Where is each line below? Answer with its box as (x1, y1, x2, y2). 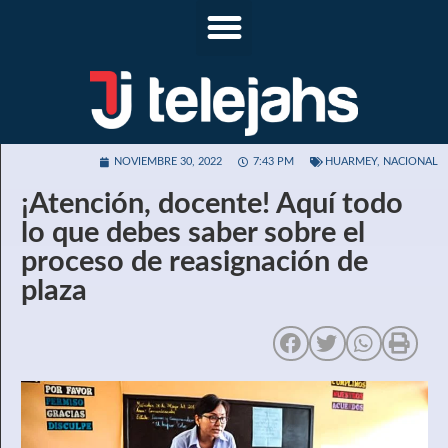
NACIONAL (383, 155, 438, 167)
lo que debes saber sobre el (21, 218, 365, 248)
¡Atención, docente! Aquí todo (21, 189, 403, 219)
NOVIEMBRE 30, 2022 (114, 155, 222, 167)
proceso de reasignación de (21, 247, 368, 277)
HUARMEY (325, 155, 377, 167)
